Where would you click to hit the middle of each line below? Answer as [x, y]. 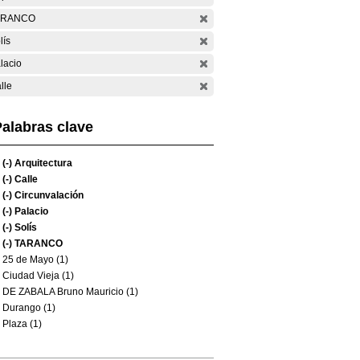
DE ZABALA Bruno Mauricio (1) [70, 292]
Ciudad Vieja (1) [38, 276]
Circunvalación [48, 195]
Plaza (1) [22, 324]
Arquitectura [42, 163]
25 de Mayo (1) [35, 260]
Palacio [30, 211]
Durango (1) [29, 308]
